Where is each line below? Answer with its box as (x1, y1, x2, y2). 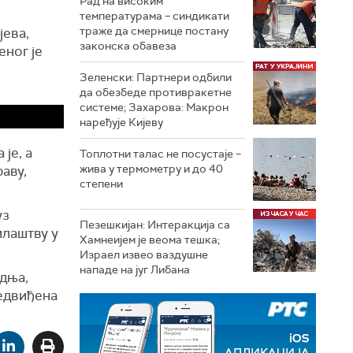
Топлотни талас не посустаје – (80, 147, 241, 161)
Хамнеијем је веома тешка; (80, 232, 220, 247)
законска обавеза (80, 39, 176, 53)
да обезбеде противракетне (80, 85, 232, 99)
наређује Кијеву (80, 115, 163, 129)
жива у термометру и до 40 (80, 162, 223, 176)
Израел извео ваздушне (80, 247, 208, 262)
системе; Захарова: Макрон (80, 100, 229, 114)
